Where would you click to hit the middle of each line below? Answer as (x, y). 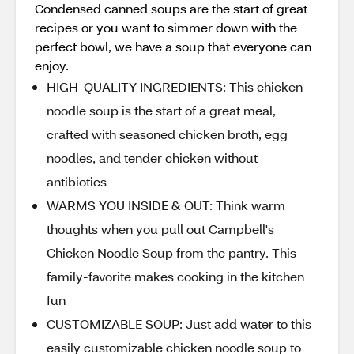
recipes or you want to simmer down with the (166, 27)
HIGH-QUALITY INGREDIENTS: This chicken (175, 87)
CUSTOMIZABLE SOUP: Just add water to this (179, 324)
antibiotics (77, 181)
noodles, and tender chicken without (152, 158)
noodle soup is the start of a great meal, (161, 110)
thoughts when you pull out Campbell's (160, 229)
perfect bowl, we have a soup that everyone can (173, 46)
